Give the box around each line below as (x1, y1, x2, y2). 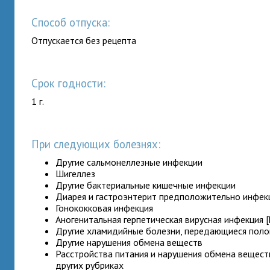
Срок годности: (38, 76, 106, 90)
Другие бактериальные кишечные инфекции (55, 179, 236, 191)
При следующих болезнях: (39, 137, 161, 151)
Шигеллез (55, 168, 96, 180)
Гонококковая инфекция (55, 202, 154, 214)
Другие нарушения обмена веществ (55, 236, 203, 248)
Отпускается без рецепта (31, 34, 137, 46)
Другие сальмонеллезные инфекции (55, 156, 203, 168)
